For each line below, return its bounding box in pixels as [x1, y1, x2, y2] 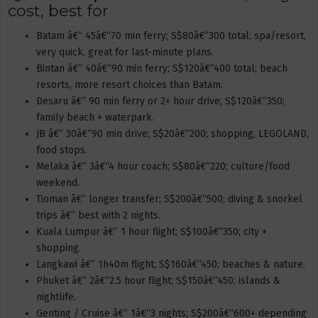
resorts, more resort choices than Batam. [36, 79, 223, 91]
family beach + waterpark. [36, 111, 154, 124]
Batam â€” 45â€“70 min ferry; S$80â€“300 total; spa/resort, [36, 30, 306, 42]
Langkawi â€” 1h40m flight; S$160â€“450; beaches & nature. [36, 258, 305, 270]
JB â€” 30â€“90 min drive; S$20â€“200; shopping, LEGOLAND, [36, 128, 309, 140]
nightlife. [36, 291, 76, 303]
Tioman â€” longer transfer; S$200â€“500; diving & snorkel [36, 193, 302, 205]
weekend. [36, 177, 79, 189]
